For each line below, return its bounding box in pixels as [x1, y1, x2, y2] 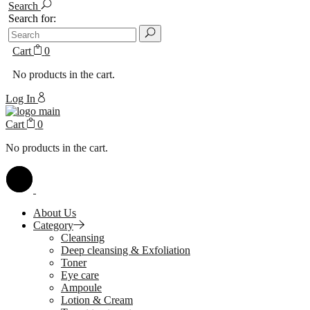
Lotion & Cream [61, 294, 133, 306]
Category [33, 219, 73, 231]
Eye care [61, 269, 99, 281]
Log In [6, 93, 38, 104]
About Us [33, 207, 76, 219]
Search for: [8, 12, 56, 24]
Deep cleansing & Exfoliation [61, 244, 190, 256]
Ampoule [61, 282, 102, 293]
